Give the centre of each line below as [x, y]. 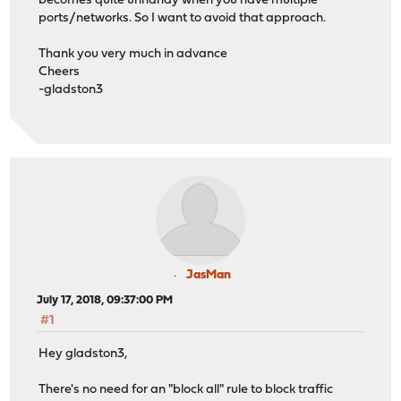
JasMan [209, 276]
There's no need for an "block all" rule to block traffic [186, 389]
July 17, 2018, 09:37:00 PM [105, 301]
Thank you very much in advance [133, 55]
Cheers [60, 73]
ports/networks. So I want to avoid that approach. [183, 19]
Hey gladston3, [83, 354]
